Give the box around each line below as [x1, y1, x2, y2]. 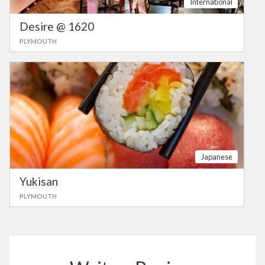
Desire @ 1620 [20, 19, 94, 33]
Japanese [201, 151, 232, 161]
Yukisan [20, 174, 58, 188]
